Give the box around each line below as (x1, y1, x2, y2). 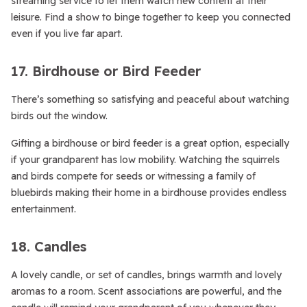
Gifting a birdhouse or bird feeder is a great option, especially (11, 137, 289, 149)
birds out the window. (11, 110, 108, 122)
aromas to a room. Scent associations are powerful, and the (11, 285, 282, 297)
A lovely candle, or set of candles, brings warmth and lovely (11, 269, 282, 281)
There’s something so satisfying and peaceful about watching (11, 93, 289, 106)
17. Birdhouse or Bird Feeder (11, 62, 201, 79)
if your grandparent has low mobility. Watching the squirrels (11, 153, 280, 166)
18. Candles (11, 238, 86, 255)
